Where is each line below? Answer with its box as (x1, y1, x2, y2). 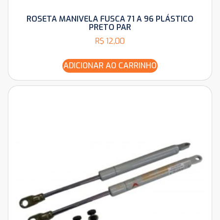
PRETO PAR (89, 22, 131, 32)
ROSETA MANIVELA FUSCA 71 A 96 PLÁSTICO (27, 13, 193, 24)
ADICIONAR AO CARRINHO (63, 60, 157, 71)
